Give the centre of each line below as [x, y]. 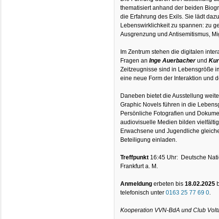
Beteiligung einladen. [149, 140]
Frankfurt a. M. [139, 166]
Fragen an [135, 60]
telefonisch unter [143, 192]
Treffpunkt [135, 157]
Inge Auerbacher [173, 60]
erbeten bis [169, 184]
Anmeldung [137, 184]
